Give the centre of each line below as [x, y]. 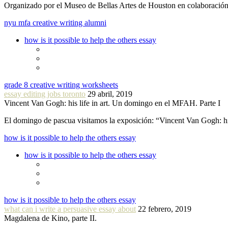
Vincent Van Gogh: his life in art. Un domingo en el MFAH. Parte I [112, 103]
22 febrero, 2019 [165, 209]
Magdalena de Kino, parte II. [50, 218]
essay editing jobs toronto [45, 94]
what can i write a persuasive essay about [70, 209]
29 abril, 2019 [110, 94]
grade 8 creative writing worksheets [61, 85]
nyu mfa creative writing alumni [55, 23]
